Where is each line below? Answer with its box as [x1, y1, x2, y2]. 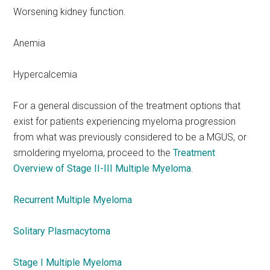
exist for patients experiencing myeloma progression [13, 116, 236, 127]
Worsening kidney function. [13, 6, 127, 17]
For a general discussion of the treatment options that [13, 100, 241, 111]
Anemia [13, 37, 46, 49]
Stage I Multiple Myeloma [13, 257, 122, 268]
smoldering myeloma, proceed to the [13, 147, 174, 159]
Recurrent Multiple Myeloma [13, 194, 133, 206]
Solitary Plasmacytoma [13, 225, 111, 237]
